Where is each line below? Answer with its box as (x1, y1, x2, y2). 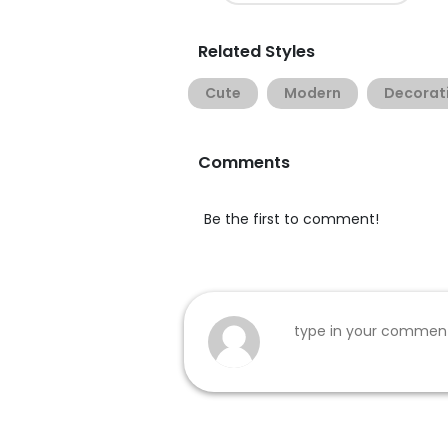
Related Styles (198, 40, 315, 64)
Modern (284, 83, 341, 104)
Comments (198, 151, 290, 175)
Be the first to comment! (204, 209, 379, 230)
